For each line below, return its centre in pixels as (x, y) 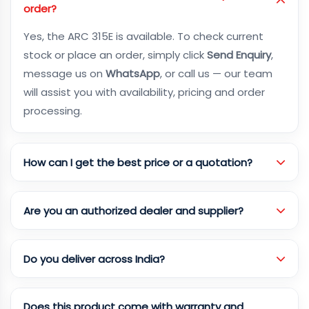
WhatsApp (133, 73)
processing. (53, 111)
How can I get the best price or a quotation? (138, 162)
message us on (64, 73)
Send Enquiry (239, 55)
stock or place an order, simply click (115, 55)
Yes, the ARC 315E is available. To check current (143, 36)
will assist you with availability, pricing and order (144, 92)
